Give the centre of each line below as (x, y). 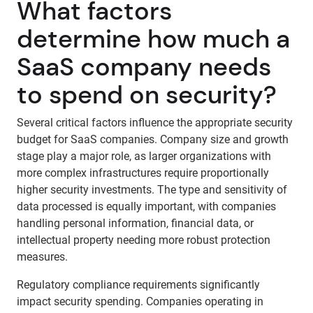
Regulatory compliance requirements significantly (138, 285)
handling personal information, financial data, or (135, 223)
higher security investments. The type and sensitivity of (152, 190)
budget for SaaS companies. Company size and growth (153, 139)
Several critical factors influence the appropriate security (155, 123)
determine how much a (153, 39)
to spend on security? (147, 95)
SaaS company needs (144, 67)
